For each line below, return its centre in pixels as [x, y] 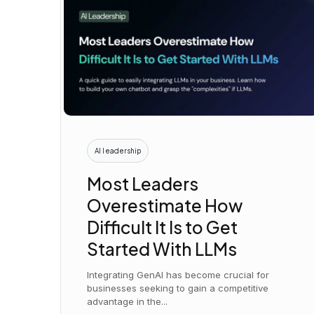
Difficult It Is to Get [163, 226]
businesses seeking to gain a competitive [178, 288]
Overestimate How [165, 205]
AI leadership [118, 151]
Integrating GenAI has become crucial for [178, 274]
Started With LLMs [162, 248]
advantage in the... [128, 301]
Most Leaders [143, 183]
